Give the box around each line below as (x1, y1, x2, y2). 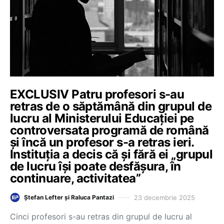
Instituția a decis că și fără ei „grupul (10, 147, 213, 161)
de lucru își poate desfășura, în (10, 159, 181, 173)
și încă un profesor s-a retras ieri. (10, 135, 194, 149)
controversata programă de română (10, 123, 209, 137)
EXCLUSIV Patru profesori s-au (10, 87, 184, 101)
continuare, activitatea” (10, 171, 141, 185)
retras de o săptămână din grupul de (10, 99, 212, 113)
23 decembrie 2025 (134, 193, 195, 201)
